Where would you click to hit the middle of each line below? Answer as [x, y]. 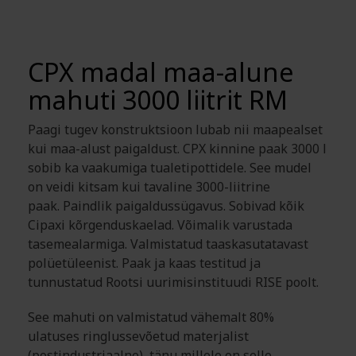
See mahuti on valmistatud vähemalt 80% [151, 317]
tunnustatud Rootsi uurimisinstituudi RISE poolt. [173, 282]
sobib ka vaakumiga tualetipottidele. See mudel [170, 168]
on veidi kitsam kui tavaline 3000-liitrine [149, 187]
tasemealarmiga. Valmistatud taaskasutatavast [168, 244]
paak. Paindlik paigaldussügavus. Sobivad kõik [166, 206]
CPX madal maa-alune [161, 72]
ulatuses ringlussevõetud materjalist [138, 336]
